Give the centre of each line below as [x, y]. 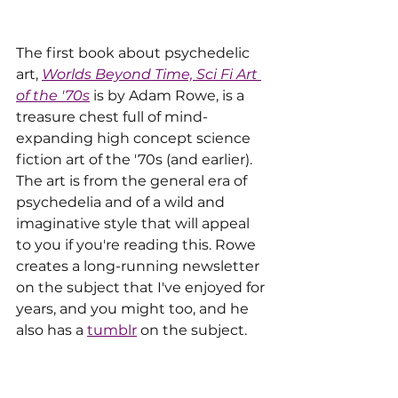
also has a [52, 330]
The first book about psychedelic [135, 53]
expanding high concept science [135, 139]
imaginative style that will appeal [135, 224]
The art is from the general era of [135, 181]
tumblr [112, 330]
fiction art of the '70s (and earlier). [136, 160]
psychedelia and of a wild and [122, 203]
